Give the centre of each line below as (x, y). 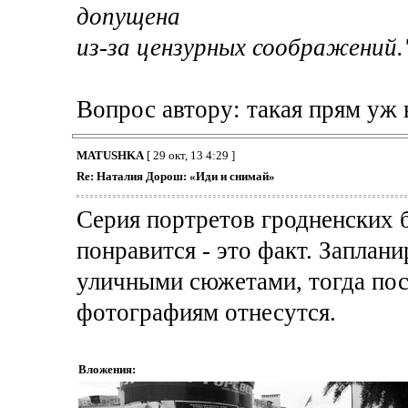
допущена (128, 17)
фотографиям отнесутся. (206, 312)
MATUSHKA (110, 156)
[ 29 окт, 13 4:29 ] (189, 156)
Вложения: (107, 369)
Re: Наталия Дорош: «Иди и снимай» (175, 177)
